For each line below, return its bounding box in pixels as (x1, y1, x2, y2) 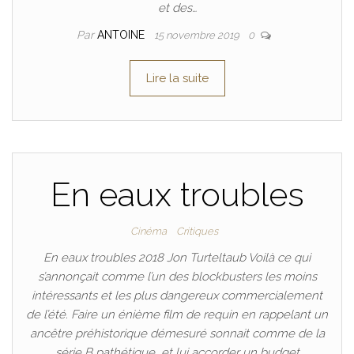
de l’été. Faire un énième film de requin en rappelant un (26, 307, 328, 322)
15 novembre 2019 (154, 29, 242, 41)
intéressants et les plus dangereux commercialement (32, 288, 322, 303)
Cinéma (130, 225, 167, 237)
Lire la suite (145, 71, 209, 85)
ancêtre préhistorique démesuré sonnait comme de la (29, 326, 325, 341)
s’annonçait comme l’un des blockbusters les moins (37, 269, 317, 284)
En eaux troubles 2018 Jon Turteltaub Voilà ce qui (43, 250, 311, 265)
